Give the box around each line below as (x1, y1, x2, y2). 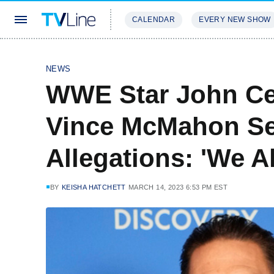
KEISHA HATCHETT (61, 183, 126, 191)
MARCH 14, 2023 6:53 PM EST (128, 183, 228, 191)
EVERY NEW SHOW (199, 15, 271, 24)
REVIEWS (190, 51, 229, 61)
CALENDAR (132, 15, 176, 24)
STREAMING (125, 51, 175, 61)
